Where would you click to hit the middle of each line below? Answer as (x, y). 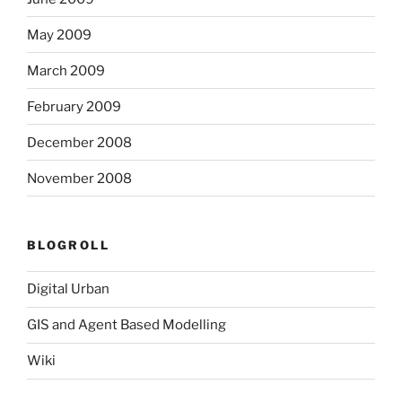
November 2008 (79, 178)
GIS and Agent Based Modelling (127, 325)
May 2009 (59, 35)
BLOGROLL (68, 245)
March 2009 (66, 70)
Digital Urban (68, 289)
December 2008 (79, 142)
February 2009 (74, 106)
